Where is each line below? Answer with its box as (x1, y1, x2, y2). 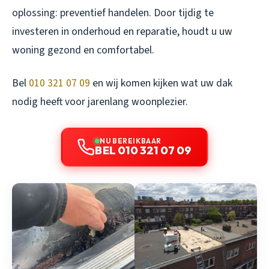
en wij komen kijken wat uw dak (90, 75, 232, 91)
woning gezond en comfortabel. (12, 42, 154, 58)
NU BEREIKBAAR (100, 136, 162, 145)
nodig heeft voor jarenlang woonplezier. (12, 94, 188, 109)
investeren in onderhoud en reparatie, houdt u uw (12, 23, 232, 39)
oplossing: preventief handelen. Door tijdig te (12, 5, 214, 20)
